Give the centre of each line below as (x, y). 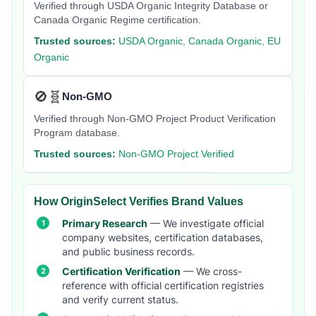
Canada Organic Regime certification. (117, 20)
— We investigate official (206, 224)
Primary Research (105, 224)
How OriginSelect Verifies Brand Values (139, 202)
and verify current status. (120, 300)
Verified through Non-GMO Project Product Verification (155, 119)
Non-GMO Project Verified (176, 154)
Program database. (77, 133)
